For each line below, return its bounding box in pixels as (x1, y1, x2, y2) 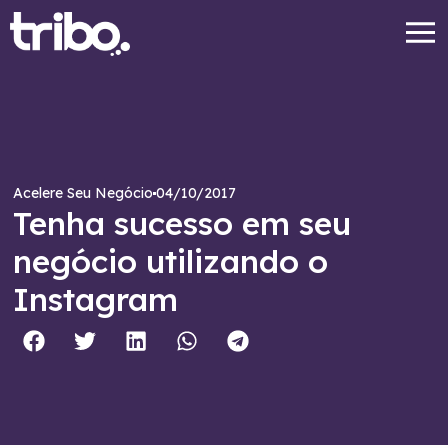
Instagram (13, 279, 179, 320)
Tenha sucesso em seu (13, 203, 352, 244)
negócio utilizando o (13, 241, 329, 282)
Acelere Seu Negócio (13, 184, 154, 203)
